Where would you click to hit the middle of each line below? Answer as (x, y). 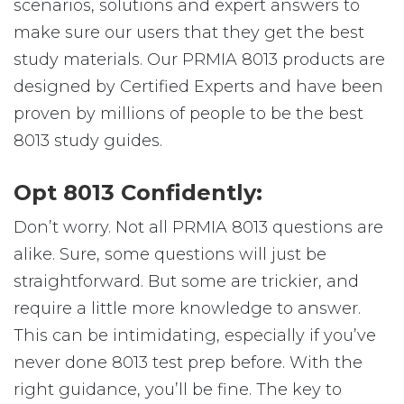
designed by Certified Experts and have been (198, 87)
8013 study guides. (88, 141)
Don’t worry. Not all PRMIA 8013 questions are (198, 227)
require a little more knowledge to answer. (187, 308)
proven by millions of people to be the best (188, 114)
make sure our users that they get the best (189, 32)
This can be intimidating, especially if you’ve (195, 335)
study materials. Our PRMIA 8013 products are (199, 60)
